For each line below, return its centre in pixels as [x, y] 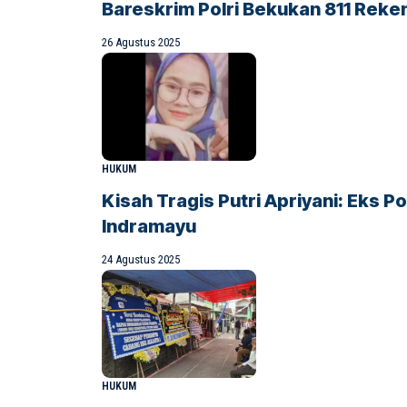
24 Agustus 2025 [141, 259]
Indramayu [149, 226]
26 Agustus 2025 [141, 42]
